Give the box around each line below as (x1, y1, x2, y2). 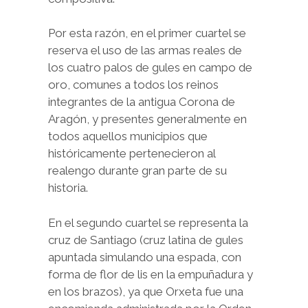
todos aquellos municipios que (48, 129, 208, 144)
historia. (48, 181, 88, 195)
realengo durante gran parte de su (48, 164, 227, 178)
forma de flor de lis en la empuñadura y (48, 267, 253, 281)
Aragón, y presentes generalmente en (48, 112, 247, 126)
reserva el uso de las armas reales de (48, 43, 242, 58)
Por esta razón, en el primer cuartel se (48, 26, 246, 41)
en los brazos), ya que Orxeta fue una (48, 284, 243, 298)
